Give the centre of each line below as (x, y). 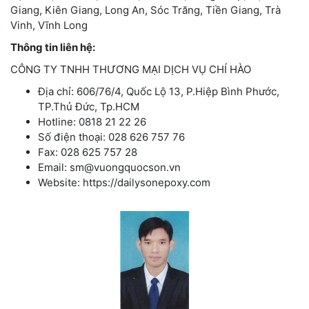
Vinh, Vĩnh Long (49, 25)
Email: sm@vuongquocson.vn (109, 167)
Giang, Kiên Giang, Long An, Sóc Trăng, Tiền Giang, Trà (146, 10)
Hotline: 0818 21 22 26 (92, 121)
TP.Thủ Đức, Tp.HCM (89, 106)
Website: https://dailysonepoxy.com (124, 182)
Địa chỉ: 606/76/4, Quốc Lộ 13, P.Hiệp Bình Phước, (159, 91)
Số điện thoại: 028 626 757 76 (111, 137)
